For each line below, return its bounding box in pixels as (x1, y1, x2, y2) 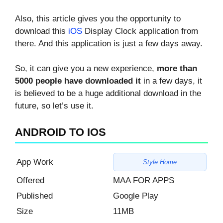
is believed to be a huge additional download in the (15, 89, 201, 99)
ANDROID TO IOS (15, 126, 106, 139)
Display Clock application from (82, 26, 198, 36)
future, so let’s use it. (15, 101, 94, 111)
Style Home (143, 158, 177, 166)
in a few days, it (141, 76, 202, 86)
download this (15, 26, 68, 36)
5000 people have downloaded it (15, 76, 141, 86)
